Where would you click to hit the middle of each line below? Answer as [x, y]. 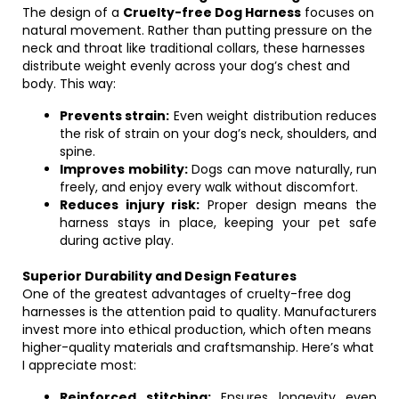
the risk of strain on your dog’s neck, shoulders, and [218, 134]
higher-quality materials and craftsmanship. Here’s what [198, 347]
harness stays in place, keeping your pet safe [218, 223]
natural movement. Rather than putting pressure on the [197, 30]
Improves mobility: [124, 169]
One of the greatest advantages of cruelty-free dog [187, 294]
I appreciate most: [79, 365]
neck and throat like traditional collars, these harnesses [194, 48]
